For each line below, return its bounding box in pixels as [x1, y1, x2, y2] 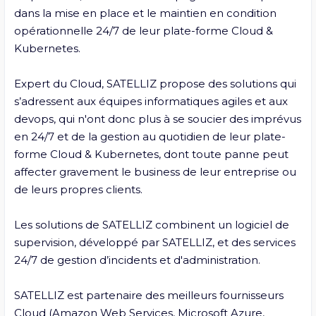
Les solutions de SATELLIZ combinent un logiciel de [13, 217, 289, 231]
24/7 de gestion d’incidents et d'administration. [13, 253, 263, 267]
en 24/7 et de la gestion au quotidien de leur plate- [13, 129, 286, 143]
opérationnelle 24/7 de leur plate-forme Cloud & [13, 23, 273, 37]
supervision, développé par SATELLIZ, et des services [13, 235, 296, 249]
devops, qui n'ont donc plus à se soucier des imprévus [13, 111, 301, 126]
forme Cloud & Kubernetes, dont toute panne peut [13, 147, 288, 161]
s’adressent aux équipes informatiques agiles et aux [13, 94, 288, 108]
